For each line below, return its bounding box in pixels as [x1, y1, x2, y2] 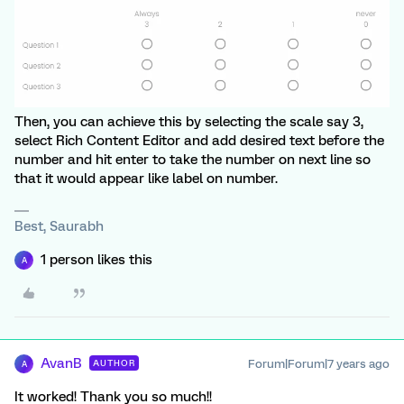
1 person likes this [41, 252, 152, 269]
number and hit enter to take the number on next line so [14, 151, 371, 169]
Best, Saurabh [14, 218, 104, 235]
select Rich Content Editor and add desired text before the [14, 133, 384, 150]
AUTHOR [93, 358, 135, 369]
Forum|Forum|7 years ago [248, 357, 390, 372]
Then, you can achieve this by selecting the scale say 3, [14, 114, 363, 131]
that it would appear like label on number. [14, 170, 278, 188]
